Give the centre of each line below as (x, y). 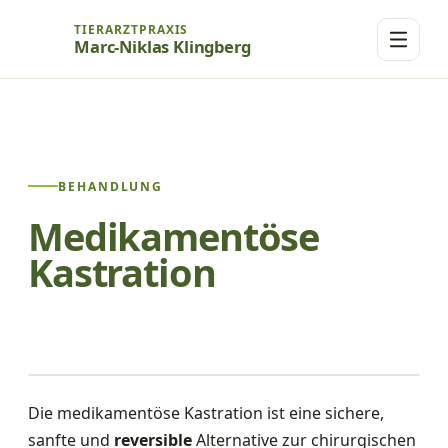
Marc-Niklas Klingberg (162, 46)
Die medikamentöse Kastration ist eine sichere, (206, 412)
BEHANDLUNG (111, 186)
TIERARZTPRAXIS (131, 29)
